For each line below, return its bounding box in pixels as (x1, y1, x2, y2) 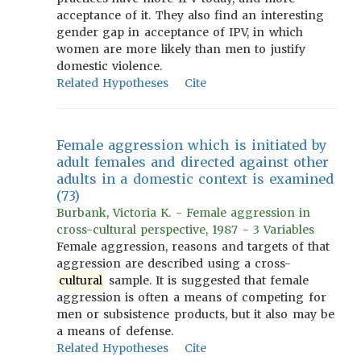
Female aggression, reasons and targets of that (56, 239, 330, 254)
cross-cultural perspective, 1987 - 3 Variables (56, 222, 315, 237)
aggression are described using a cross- (56, 256, 292, 271)
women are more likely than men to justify (56, 42, 305, 56)
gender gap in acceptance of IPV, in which (56, 25, 303, 39)
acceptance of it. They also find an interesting (56, 8, 324, 23)
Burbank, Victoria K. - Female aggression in (56, 205, 311, 220)
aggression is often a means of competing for (56, 290, 326, 305)
